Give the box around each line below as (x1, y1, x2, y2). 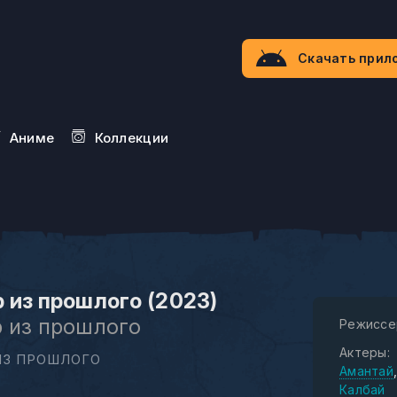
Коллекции (94, 129, 169, 146)
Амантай (339, 363, 393, 378)
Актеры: (339, 345, 390, 360)
